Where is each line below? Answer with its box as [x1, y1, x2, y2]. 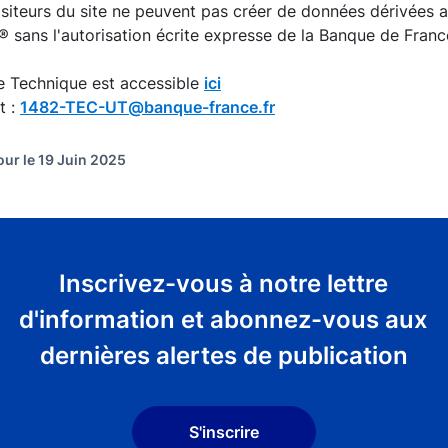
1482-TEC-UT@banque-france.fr [20, 97, 275, 117]
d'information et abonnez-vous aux [19, 305, 429, 334]
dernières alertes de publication [39, 341, 408, 370]
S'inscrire [188, 421, 259, 442]
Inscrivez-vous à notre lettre [59, 269, 389, 298]
